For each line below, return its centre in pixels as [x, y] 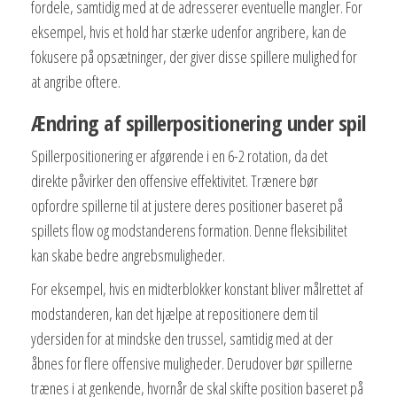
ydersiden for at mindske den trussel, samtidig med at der [182, 338]
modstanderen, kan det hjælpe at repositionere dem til [175, 313]
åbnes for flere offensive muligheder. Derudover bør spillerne [192, 363]
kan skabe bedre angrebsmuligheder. [128, 255]
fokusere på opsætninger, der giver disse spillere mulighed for [194, 56]
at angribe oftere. [76, 81]
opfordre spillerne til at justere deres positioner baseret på [187, 205]
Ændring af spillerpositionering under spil [198, 122]
